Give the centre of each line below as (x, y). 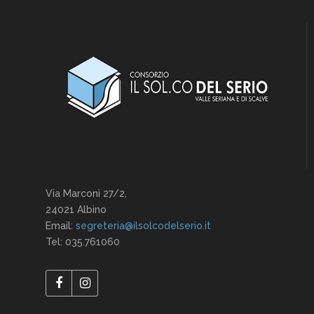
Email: (61, 225)
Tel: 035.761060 (83, 241)
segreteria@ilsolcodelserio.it (143, 225)
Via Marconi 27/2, (86, 193)
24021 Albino (76, 209)
